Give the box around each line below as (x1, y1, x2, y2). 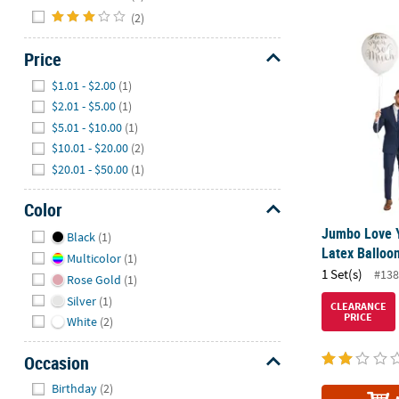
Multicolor (66, 250, 121, 267)
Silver (66, 292, 96, 309)
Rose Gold (66, 271, 121, 288)
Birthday (52, 380, 98, 397)
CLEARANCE (330, 298, 387, 313)
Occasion (23, 350, 89, 375)
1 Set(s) (322, 265, 363, 283)
